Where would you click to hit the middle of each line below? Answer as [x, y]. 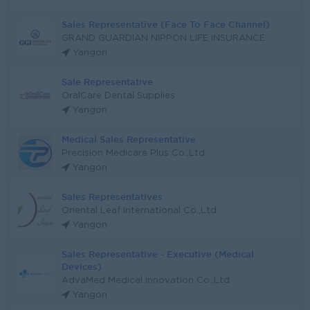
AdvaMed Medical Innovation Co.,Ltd [146, 281]
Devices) [82, 266]
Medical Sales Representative [129, 139]
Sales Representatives [112, 197]
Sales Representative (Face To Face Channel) [166, 24]
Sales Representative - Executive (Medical [158, 254]
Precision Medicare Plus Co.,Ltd [133, 153]
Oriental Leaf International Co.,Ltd [139, 211]
